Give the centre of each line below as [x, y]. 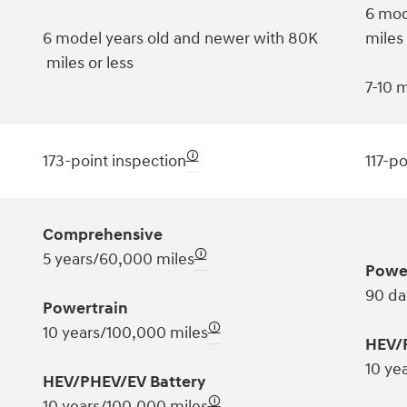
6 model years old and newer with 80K [182, 38]
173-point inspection [114, 161]
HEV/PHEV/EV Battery [124, 382]
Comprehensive [102, 234]
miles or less [88, 63]
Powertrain [85, 308]
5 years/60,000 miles [118, 259]
